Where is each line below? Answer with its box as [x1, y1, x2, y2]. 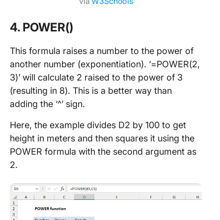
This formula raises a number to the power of [10, 45, 193, 56]
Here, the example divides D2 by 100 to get [10, 119, 186, 130]
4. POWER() [10, 20, 73, 34]
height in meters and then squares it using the [10, 133, 194, 143]
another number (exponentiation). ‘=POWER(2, [10, 58, 200, 69]
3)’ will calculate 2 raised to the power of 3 [10, 72, 183, 82]
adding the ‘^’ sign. [10, 98, 87, 109]
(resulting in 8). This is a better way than [10, 85, 172, 96]
